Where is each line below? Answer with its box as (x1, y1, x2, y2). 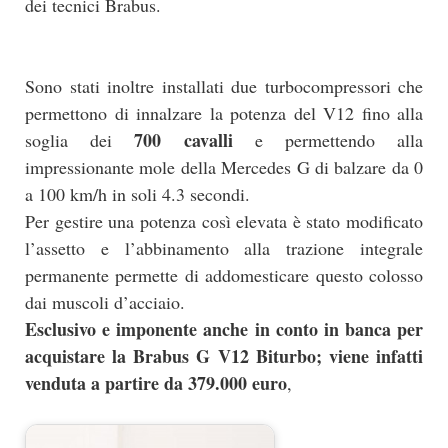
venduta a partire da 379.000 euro (25, 369, 287, 396)
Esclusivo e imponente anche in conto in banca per (25, 315, 423, 342)
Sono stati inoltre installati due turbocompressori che (25, 73, 423, 98)
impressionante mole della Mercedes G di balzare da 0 (25, 154, 423, 179)
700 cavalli (134, 126, 233, 153)
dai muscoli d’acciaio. (25, 289, 185, 314)
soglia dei (25, 127, 135, 152)
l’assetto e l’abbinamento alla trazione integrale (25, 235, 423, 260)
